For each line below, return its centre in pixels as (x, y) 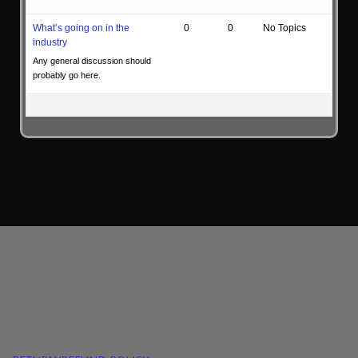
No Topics (284, 28)
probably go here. (66, 76)
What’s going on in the (81, 28)
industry (50, 43)
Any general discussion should (91, 61)
